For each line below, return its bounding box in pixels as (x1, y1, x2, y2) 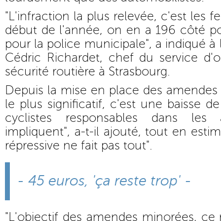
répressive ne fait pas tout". (5, 139, 152, 152)
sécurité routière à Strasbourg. (5, 65, 170, 78)
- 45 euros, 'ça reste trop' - (17, 173, 191, 189)
